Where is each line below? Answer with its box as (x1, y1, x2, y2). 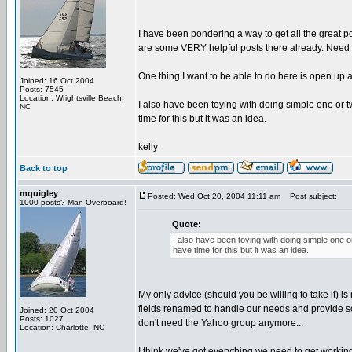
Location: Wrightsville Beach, (20, 93, 124, 102)
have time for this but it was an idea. (173, 245, 309, 255)
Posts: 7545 (20, 85, 64, 93)
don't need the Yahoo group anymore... (138, 317, 303, 328)
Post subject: (283, 192, 337, 200)
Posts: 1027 (20, 314, 64, 323)
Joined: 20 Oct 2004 (20, 306, 94, 314)
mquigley (20, 189, 58, 198)
